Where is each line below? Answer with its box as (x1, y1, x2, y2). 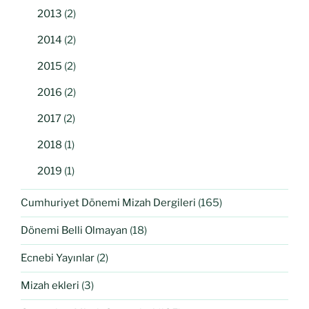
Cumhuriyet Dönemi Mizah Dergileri (21, 197, 196, 209)
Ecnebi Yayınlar (21, 252, 94, 264)
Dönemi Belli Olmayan (21, 224, 128, 237)
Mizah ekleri (21, 279, 79, 292)
